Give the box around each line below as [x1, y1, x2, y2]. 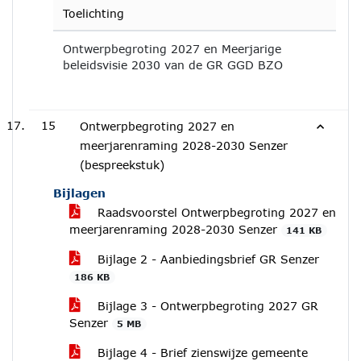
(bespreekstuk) [80, 158, 164, 172]
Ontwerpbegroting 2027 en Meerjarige [63, 42, 281, 56]
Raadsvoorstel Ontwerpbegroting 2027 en [93, 205, 336, 219]
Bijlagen [53, 186, 106, 200]
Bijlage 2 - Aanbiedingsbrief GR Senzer [93, 252, 319, 266]
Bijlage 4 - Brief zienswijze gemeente [93, 346, 308, 359]
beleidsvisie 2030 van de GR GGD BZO [63, 58, 283, 72]
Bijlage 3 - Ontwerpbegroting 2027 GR [93, 299, 318, 313]
